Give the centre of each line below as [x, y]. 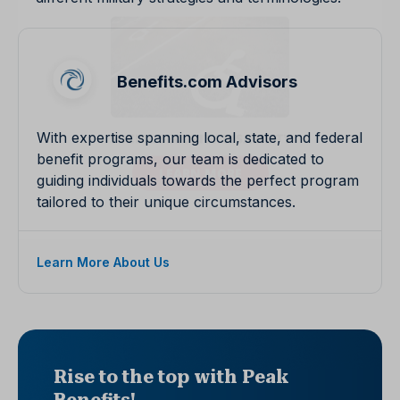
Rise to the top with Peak [171, 377]
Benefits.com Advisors [207, 82]
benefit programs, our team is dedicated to [180, 159]
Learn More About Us [103, 262]
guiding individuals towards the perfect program [198, 181]
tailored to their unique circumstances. [166, 202]
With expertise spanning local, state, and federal [200, 138]
